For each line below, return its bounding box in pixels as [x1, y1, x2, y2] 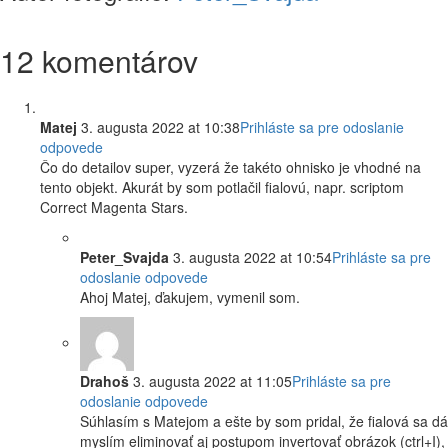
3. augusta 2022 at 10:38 [77, 117, 240, 138]
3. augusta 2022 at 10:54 [169, 247, 332, 268]
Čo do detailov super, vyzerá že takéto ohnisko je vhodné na [40, 157, 421, 178]
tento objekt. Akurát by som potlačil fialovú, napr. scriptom [40, 177, 404, 198]
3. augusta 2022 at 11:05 [129, 371, 292, 392]
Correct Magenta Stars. [40, 197, 188, 218]
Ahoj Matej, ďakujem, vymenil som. [80, 287, 300, 308]
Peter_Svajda [80, 247, 169, 268]
